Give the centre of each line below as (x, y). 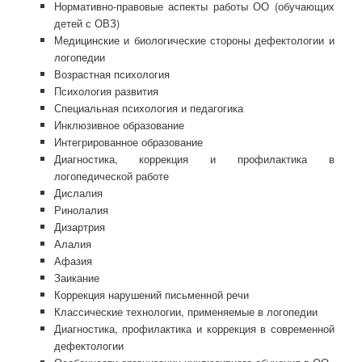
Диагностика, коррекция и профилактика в (194, 159)
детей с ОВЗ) (86, 23)
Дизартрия (79, 227)
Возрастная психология (112, 74)
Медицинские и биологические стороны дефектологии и (194, 40)
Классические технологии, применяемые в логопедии (185, 312)
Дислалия (78, 193)
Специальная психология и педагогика (148, 108)
